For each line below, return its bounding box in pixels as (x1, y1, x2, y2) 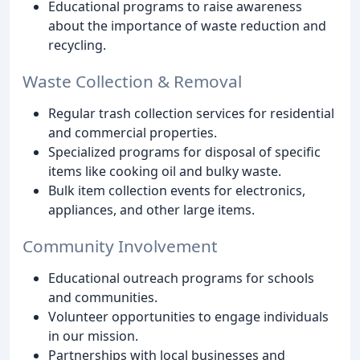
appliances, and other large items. (48, 201, 255, 219)
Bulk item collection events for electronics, (48, 182, 305, 200)
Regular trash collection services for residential (48, 104, 334, 123)
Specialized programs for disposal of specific (48, 143, 321, 162)
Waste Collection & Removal (22, 70, 242, 93)
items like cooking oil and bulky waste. (48, 162, 281, 181)
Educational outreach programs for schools (48, 268, 314, 287)
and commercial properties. (48, 124, 217, 142)
